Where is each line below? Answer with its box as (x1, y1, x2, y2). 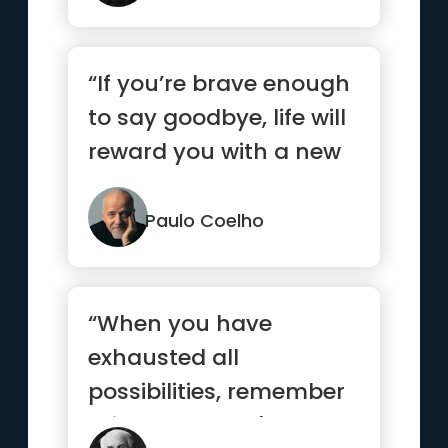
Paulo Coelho (145, 208, 265, 233)
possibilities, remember (88, 376, 346, 407)
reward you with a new (88, 136, 342, 167)
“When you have (88, 308, 273, 339)
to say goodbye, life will (88, 102, 347, 133)
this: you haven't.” (88, 410, 287, 441)
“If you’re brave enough (88, 68, 351, 99)
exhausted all (88, 342, 240, 373)
